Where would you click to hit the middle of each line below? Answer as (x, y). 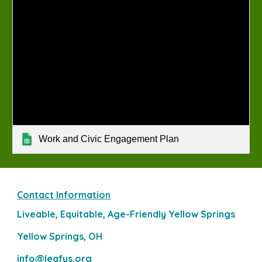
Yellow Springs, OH (60, 236)
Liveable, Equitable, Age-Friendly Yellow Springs (126, 214)
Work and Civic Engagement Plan (109, 139)
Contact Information (64, 195)
